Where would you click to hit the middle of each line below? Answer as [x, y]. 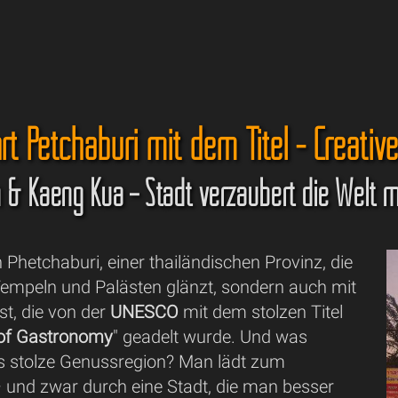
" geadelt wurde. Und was [211, 336]
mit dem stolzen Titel [261, 311]
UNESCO [145, 311]
